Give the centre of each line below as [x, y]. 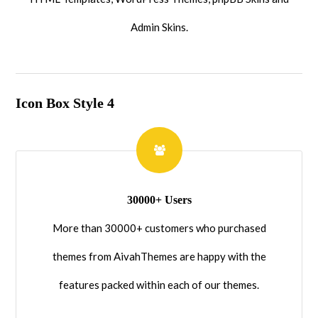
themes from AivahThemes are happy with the [159, 256]
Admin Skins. [159, 27]
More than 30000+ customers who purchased [159, 227]
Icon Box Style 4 [65, 103]
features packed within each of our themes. [159, 284]
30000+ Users [159, 199]
